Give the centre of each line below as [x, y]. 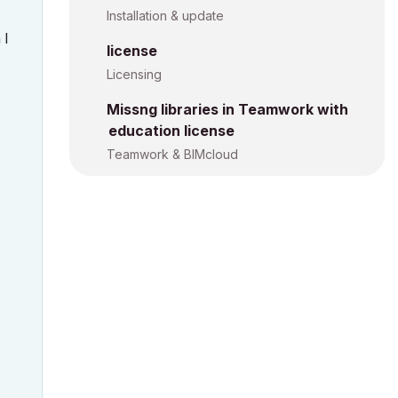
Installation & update [165, 16]
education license [171, 131]
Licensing [134, 74]
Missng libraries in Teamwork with [227, 109]
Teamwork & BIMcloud [172, 154]
